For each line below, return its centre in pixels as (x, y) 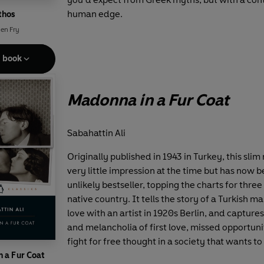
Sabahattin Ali (96, 133)
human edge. (95, 14)
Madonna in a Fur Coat (148, 100)
